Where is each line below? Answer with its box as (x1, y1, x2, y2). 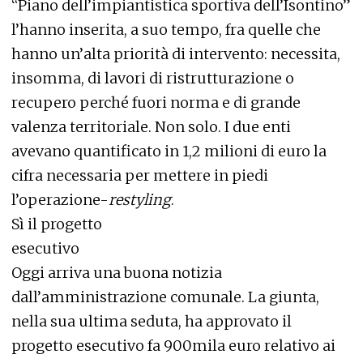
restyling (109, 190, 171, 210)
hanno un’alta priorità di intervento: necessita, (11, 45, 340, 64)
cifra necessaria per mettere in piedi (11, 166, 268, 186)
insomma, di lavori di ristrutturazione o (11, 69, 294, 88)
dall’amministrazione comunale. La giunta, (11, 288, 319, 307)
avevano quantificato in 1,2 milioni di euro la (11, 142, 327, 161)
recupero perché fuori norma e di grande (11, 93, 301, 113)
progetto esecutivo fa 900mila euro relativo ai (11, 336, 335, 356)
